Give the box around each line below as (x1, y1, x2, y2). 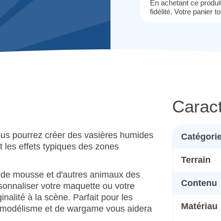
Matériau (181, 201, 218, 212)
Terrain (181, 155, 211, 165)
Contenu (181, 178, 217, 188)
